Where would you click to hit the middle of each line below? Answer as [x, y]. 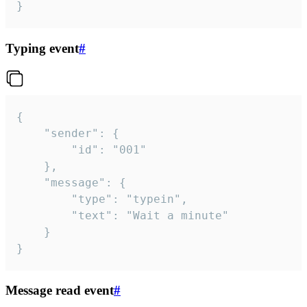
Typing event [42, 48]
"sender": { [30, 133]
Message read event [60, 291]
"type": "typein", [44, 199]
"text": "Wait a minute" [44, 215]
